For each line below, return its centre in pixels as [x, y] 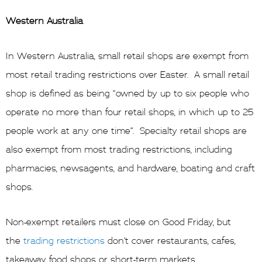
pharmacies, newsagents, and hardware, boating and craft [130, 168]
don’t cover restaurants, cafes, [170, 241]
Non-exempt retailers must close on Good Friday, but [118, 222]
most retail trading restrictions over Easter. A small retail [127, 75]
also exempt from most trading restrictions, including [119, 149]
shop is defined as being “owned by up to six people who [127, 93]
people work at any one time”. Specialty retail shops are [126, 131]
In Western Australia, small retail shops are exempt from [127, 56]
